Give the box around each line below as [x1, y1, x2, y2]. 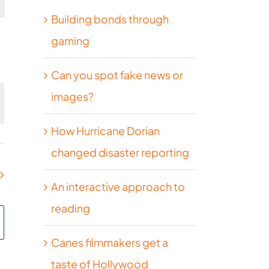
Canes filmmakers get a [51, 235, 168, 249]
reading [51, 201, 90, 215]
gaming [51, 33, 89, 47]
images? [51, 89, 94, 103]
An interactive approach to [51, 179, 185, 193]
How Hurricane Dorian [51, 123, 160, 138]
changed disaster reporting [51, 145, 189, 159]
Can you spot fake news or [51, 67, 183, 82]
